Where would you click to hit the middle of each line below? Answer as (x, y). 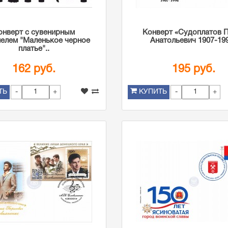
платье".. (34, 49)
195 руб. (194, 69)
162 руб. (34, 69)
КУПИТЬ (153, 92)
